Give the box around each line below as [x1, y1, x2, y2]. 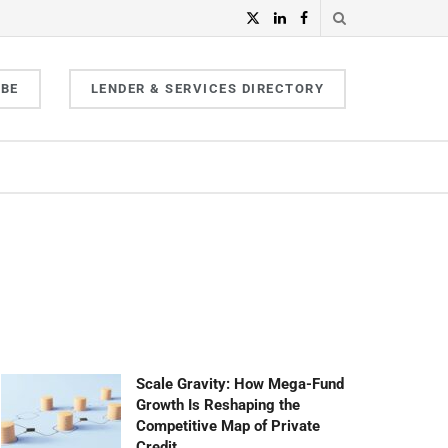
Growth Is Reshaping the [136, 396, 300, 414]
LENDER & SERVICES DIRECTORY [90, 80, 324, 96]
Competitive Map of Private [136, 417, 320, 435]
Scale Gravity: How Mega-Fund [136, 375, 344, 393]
